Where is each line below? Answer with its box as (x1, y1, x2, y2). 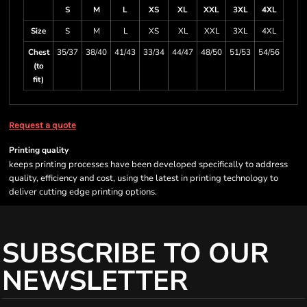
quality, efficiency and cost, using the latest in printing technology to (9, 172, 278, 184)
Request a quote (9, 120, 76, 130)
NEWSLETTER (2, 262, 188, 299)
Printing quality (9, 145, 69, 156)
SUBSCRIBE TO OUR (2, 235, 269, 272)
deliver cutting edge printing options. (9, 186, 157, 198)
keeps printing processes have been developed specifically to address (9, 158, 288, 171)
